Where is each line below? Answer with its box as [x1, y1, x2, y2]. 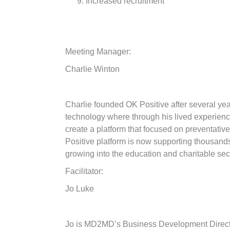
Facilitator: [65, 166, 103, 176]
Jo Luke [65, 184, 94, 193]
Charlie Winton [65, 64, 120, 73]
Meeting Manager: [65, 47, 131, 56]
